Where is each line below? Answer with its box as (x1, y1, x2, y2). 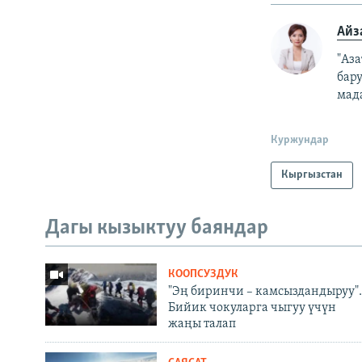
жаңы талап (167, 317, 236, 330)
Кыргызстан (281, 169, 343, 182)
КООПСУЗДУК (167, 267, 238, 280)
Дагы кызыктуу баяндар (45, 217, 268, 240)
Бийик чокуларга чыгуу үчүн (167, 301, 336, 314)
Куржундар (271, 134, 330, 147)
